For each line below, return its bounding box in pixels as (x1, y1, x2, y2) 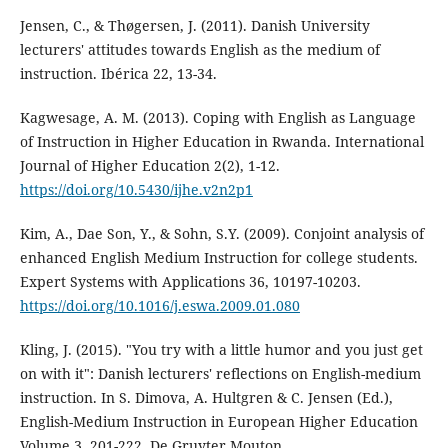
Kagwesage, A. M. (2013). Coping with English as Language (19, 107, 416, 127)
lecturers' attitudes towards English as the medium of (19, 39, 380, 59)
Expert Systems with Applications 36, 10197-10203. (19, 271, 361, 291)
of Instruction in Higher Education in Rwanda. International (19, 131, 424, 151)
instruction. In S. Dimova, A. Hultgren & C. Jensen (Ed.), (19, 387, 393, 407)
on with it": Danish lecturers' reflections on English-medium (19, 363, 421, 383)
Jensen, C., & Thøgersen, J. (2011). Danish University (19, 15, 370, 35)
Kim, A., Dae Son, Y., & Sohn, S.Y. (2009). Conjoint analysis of (19, 223, 424, 243)
